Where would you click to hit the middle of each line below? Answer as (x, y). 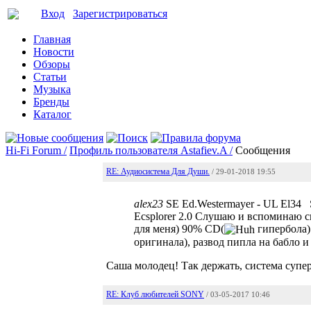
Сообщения (263, 150)
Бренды (51, 102)
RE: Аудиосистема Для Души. (158, 171)
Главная (52, 39)
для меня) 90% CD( (179, 229)
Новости (54, 52)
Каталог (52, 114)
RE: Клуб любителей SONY (155, 294)
